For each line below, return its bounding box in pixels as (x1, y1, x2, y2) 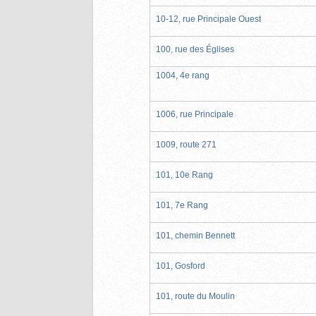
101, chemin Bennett (156, 230, 235, 241)
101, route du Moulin (156, 291, 235, 301)
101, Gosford (156, 260, 205, 271)
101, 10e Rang (156, 169, 213, 180)
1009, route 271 (156, 139, 217, 150)
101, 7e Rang (156, 200, 208, 210)
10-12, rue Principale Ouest (156, 13, 261, 24)
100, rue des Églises (156, 44, 234, 54)
